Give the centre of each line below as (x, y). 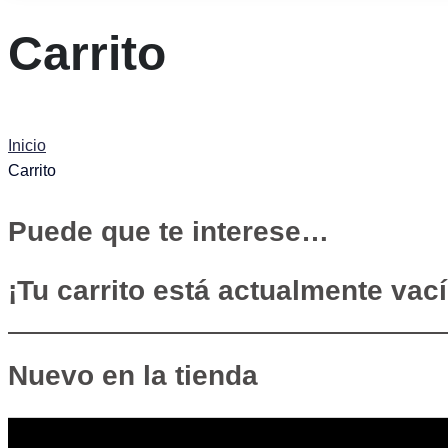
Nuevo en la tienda (133, 375)
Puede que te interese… (168, 231)
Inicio (27, 145)
